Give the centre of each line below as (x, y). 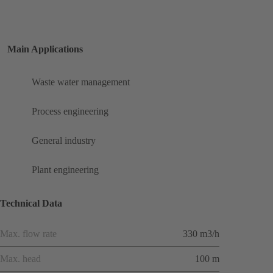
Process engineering (70, 112)
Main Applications (45, 49)
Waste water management (81, 82)
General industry (64, 141)
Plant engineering (65, 170)
